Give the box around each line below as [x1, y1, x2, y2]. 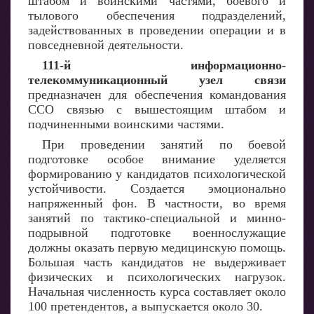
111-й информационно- [42, 58, 286, 72]
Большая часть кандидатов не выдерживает [28, 255, 286, 269]
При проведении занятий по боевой [42, 137, 286, 151]
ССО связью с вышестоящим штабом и [28, 102, 286, 116]
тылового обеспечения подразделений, [28, 8, 286, 22]
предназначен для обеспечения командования [28, 88, 286, 102]
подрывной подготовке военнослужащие [28, 226, 286, 240]
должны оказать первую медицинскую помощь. [28, 240, 286, 254]
